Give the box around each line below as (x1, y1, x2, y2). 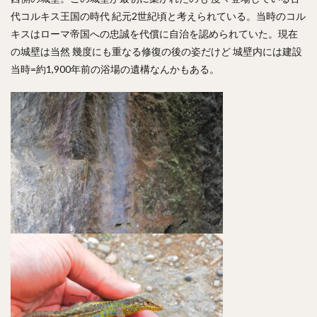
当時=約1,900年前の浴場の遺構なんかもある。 (11, 63, 219, 75)
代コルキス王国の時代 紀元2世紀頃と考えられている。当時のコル (11, 10, 306, 22)
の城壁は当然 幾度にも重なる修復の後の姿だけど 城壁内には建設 (11, 45, 302, 57)
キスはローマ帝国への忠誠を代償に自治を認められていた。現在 (11, 28, 298, 40)
